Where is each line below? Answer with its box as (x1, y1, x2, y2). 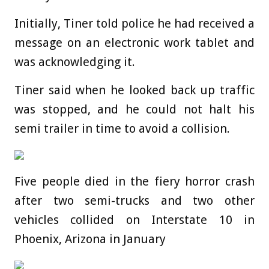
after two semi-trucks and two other (14, 193, 255, 208)
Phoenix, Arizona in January (14, 232, 166, 247)
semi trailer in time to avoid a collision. (14, 121, 233, 136)
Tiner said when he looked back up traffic (14, 83, 255, 98)
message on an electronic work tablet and (14, 35, 255, 50)
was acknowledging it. (14, 55, 135, 70)
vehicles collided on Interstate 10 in (14, 213, 255, 228)
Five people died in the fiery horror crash (14, 174, 255, 189)
